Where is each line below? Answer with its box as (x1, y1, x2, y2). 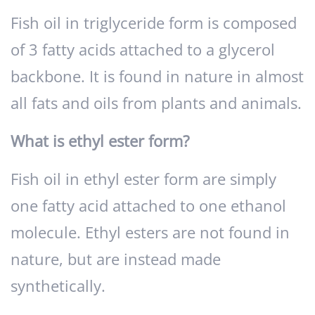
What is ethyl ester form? (11, 130, 190, 153)
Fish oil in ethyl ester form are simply (11, 168, 276, 191)
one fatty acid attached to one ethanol (11, 195, 286, 217)
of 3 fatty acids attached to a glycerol (11, 39, 275, 61)
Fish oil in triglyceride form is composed (11, 12, 297, 34)
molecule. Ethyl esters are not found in (11, 221, 290, 244)
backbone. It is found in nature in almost (11, 65, 304, 88)
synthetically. (11, 275, 105, 297)
